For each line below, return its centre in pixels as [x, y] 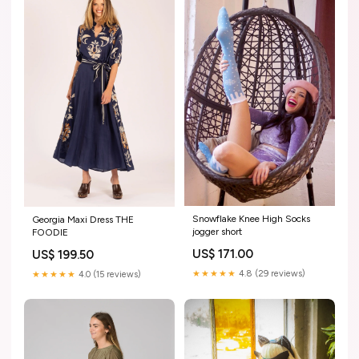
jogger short [217, 231]
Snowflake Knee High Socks [251, 218]
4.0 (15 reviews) [109, 275]
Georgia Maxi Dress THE [83, 220]
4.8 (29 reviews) [271, 273]
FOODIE [50, 233]
